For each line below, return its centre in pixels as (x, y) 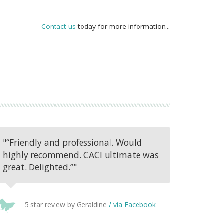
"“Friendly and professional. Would (72, 142)
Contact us (58, 26)
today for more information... (123, 26)
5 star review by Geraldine (66, 204)
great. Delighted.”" (40, 167)
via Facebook (135, 204)
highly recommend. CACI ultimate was (81, 154)
